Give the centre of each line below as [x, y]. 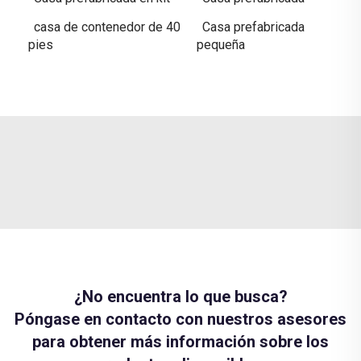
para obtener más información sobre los [180, 342]
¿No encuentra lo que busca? [180, 297]
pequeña [221, 45]
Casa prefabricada [253, 27]
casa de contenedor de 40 [107, 27]
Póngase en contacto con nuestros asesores [180, 320]
